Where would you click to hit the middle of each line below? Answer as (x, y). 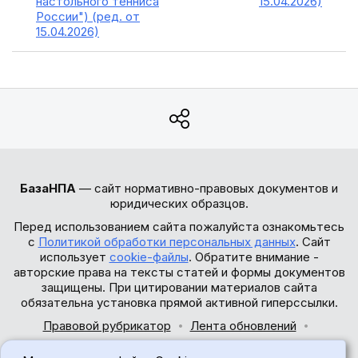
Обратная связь (179, 349)
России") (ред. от (88, 16)
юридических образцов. (179, 203)
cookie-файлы (149, 257)
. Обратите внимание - (253, 257)
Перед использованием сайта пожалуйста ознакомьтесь (179, 227)
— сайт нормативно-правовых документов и (207, 188)
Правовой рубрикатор (107, 326)
